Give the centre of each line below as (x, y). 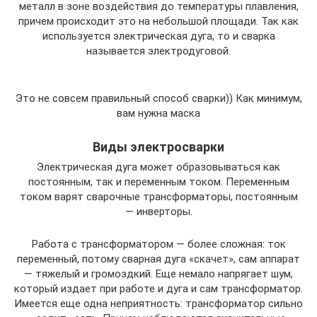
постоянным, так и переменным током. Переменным (158, 181)
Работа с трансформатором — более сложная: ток (158, 244)
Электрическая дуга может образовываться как (158, 167)
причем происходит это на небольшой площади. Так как (158, 21)
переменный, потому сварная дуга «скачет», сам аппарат (158, 259)
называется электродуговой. (158, 51)
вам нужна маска (158, 113)
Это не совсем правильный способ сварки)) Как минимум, (158, 98)
